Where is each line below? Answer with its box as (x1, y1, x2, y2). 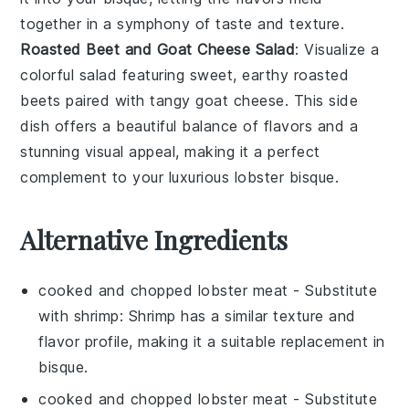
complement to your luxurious (20, 167, 235, 186)
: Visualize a (295, 39, 380, 58)
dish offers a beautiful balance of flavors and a (20, 116, 359, 135)
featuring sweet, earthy (117, 65, 294, 84)
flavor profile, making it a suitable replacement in (38, 331, 385, 351)
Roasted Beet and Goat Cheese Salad (20, 39, 296, 58)
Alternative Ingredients (20, 222, 288, 257)
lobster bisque (234, 167, 335, 186)
